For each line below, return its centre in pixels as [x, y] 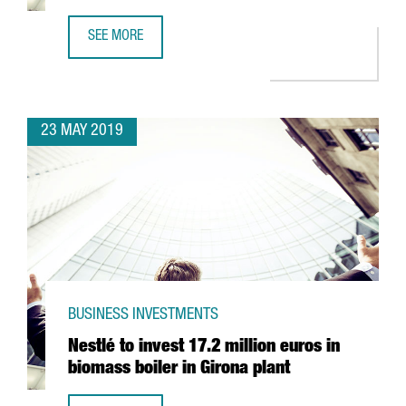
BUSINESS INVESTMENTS [143, 315]
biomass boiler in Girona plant [179, 370]
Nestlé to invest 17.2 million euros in [204, 348]
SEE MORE [116, 37]
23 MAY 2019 [82, 131]
